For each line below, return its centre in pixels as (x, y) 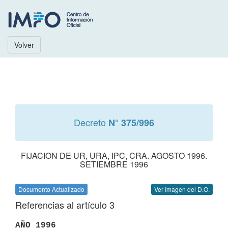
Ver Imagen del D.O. (182, 189)
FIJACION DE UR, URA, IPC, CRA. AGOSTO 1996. (114, 155)
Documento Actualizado (51, 189)
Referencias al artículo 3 (65, 205)
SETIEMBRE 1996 (114, 164)
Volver (24, 45)
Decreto (91, 122)
